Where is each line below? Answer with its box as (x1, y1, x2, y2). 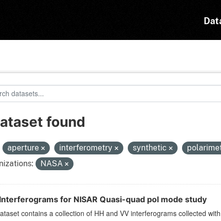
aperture (7, 143, 41, 153)
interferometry (59, 143, 114, 153)
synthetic (132, 143, 169, 153)
